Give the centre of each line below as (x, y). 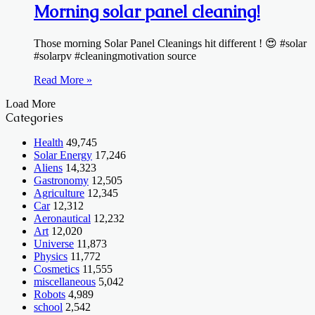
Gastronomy (61, 180)
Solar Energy (63, 155)
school (48, 307)
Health (49, 142)
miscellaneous (65, 281)
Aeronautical (62, 218)
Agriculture (59, 193)
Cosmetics (57, 269)
